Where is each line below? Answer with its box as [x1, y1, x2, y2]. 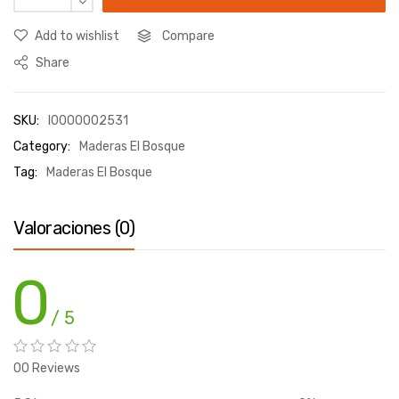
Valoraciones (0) [13, 217, 134, 240]
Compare [162, 28, 215, 45]
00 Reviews [13, 361, 80, 377]
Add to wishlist [35, 28, 119, 45]
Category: [13, 139, 70, 155]
